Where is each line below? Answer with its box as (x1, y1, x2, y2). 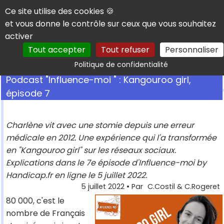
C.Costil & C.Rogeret (147, 181, 220, 192)
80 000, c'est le (6, 195, 64, 207)
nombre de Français (6, 207, 85, 219)
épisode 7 (6, 87, 50, 100)
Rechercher (151, 52, 206, 66)
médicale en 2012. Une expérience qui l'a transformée (6, 132, 216, 144)
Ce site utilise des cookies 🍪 (5, 5, 114, 17)
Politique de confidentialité (74, 59, 168, 69)
